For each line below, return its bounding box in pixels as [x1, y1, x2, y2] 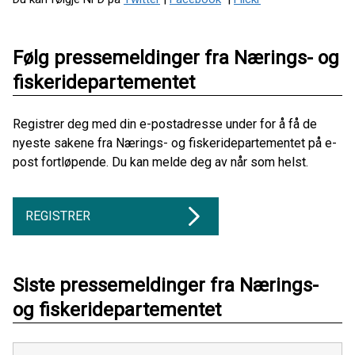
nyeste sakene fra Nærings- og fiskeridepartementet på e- [13, 136, 337, 151]
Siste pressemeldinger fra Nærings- [13, 274, 319, 296]
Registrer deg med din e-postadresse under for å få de [13, 116, 317, 132]
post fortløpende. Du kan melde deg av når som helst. [13, 155, 308, 170]
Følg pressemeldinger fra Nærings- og [13, 47, 339, 69]
